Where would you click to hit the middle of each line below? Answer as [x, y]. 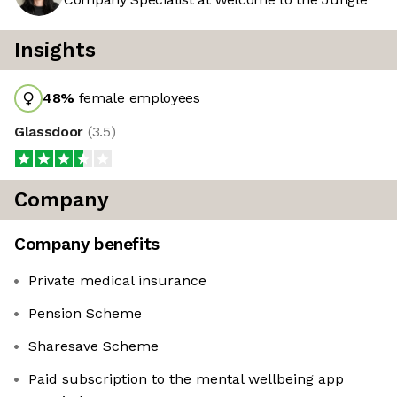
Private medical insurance [117, 281]
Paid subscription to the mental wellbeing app [186, 379]
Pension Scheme [85, 314]
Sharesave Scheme [93, 346]
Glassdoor [51, 132]
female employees [137, 98]
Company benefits [87, 245]
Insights [55, 51]
